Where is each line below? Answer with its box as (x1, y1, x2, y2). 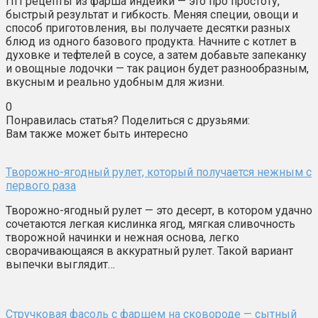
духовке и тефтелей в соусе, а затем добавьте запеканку (6, 48, 307, 62)
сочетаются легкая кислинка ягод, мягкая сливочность (6, 216, 295, 231)
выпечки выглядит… (6, 257, 115, 271)
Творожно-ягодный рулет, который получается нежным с (6, 165, 312, 179)
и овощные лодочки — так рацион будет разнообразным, (6, 61, 309, 75)
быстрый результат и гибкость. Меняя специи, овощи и (6, 7, 298, 21)
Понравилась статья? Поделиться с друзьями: (6, 113, 250, 127)
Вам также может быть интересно (6, 126, 188, 141)
